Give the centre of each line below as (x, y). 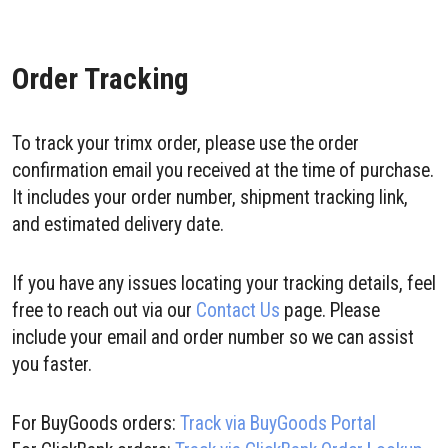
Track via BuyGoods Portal (278, 423)
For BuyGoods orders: (96, 423)
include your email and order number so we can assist (213, 337)
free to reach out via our (104, 310)
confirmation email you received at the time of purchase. (223, 170)
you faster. (52, 364)
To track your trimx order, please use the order (185, 143)
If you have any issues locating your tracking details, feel (224, 283)
